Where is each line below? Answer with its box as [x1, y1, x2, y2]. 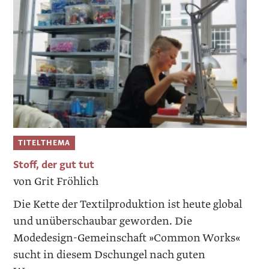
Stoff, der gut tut [13, 158, 95, 172]
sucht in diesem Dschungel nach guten [13, 247, 206, 263]
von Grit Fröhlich [13, 174, 99, 190]
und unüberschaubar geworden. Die [13, 214, 193, 229]
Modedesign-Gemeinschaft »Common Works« [13, 231, 241, 246]
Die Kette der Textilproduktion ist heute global [13, 197, 243, 213]
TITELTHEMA [18, 137, 71, 148]
